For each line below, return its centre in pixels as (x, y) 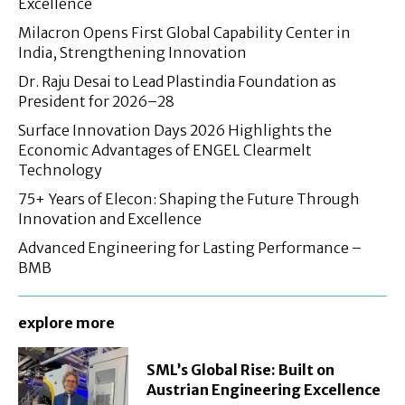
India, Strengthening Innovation (132, 52)
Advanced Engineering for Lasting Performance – (190, 247)
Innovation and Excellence (110, 218)
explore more (66, 322)
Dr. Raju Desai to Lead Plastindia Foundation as (177, 81)
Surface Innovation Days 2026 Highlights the (175, 130)
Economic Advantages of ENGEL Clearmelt (165, 150)
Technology (60, 170)
